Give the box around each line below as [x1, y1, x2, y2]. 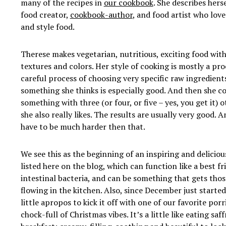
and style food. [20, 21, 75, 33]
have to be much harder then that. [20, 121, 145, 133]
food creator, [20, 9, 70, 21]
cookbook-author [70, 9, 133, 21]
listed [20, 160, 43, 172]
